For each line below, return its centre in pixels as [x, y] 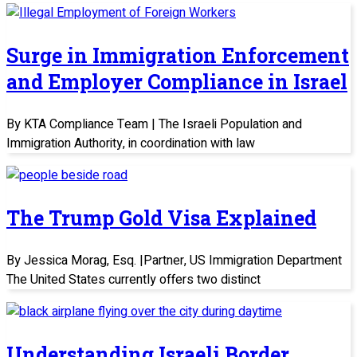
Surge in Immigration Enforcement [178, 55]
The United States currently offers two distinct [133, 279]
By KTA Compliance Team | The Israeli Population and [154, 124]
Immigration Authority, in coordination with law [131, 143]
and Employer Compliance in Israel [177, 81]
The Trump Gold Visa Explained [161, 218]
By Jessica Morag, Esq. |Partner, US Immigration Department [174, 260]
